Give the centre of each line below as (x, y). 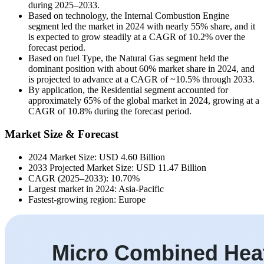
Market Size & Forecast (62, 134)
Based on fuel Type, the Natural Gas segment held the (128, 58)
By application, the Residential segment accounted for (128, 90)
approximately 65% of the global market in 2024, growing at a (144, 101)
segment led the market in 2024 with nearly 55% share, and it (142, 27)
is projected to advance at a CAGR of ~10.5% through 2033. (141, 80)
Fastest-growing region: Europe (87, 199)
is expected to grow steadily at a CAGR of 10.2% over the (137, 37)
